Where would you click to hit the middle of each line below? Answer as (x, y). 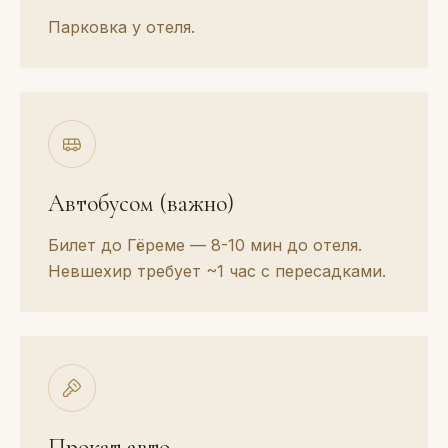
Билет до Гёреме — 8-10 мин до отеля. (205, 244)
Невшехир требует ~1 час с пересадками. (217, 270)
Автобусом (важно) (141, 203)
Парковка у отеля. (121, 26)
